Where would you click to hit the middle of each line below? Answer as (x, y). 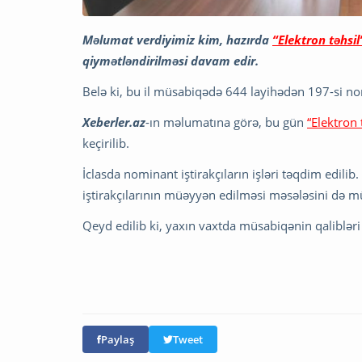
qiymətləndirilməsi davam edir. (170, 60)
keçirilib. (106, 143)
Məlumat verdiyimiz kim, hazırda (177, 39)
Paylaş (118, 339)
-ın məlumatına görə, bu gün (226, 122)
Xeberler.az (114, 122)
